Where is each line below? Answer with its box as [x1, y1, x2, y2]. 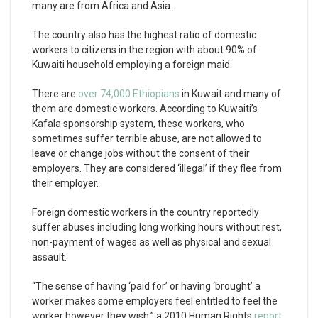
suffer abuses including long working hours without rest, [32, 221, 282, 233]
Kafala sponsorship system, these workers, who [32, 118, 245, 129]
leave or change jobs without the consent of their [32, 148, 250, 159]
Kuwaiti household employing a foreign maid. [32, 59, 232, 70]
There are [32, 88, 78, 99]
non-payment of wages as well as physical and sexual [32, 236, 271, 248]
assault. [32, 251, 67, 263]
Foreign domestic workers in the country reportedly [32, 207, 259, 218]
